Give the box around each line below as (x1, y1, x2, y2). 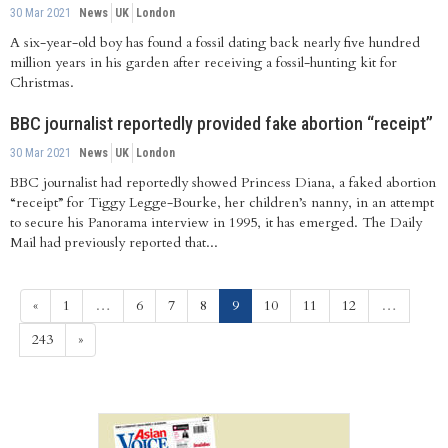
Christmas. (10, 72, 78, 92)
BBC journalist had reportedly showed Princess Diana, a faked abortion (10, 172, 436, 192)
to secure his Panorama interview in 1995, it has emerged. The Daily (10, 212, 422, 232)
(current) (238, 294, 292, 314)
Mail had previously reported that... (10, 232, 218, 252)
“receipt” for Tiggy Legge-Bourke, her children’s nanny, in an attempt (10, 192, 434, 212)
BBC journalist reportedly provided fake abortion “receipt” (10, 112, 433, 134)
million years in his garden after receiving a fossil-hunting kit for (10, 52, 397, 72)
